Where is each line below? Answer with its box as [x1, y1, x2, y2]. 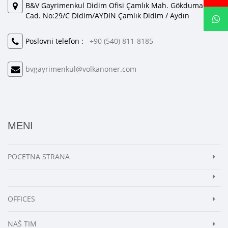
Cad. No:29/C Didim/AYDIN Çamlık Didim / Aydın [25, 11, 189, 21]
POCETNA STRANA [8, 152, 70, 162]
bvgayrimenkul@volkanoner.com [25, 64, 136, 74]
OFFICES [8, 194, 35, 204]
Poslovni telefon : [25, 36, 90, 46]
